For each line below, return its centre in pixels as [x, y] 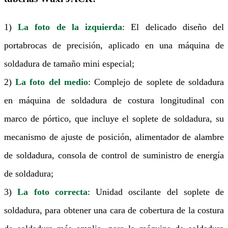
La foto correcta [52, 192]
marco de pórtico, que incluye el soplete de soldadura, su [114, 119]
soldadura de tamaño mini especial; [69, 64]
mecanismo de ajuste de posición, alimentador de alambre [114, 137]
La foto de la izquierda [70, 27]
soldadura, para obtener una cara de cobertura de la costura [114, 210]
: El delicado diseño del [173, 27]
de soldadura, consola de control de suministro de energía [114, 155]
